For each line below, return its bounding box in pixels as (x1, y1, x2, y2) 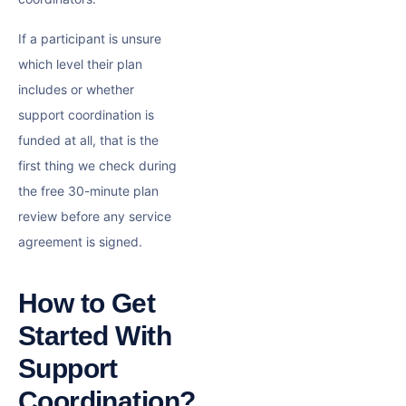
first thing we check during (18, 158, 177, 174)
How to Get (18, 288, 156, 319)
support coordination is (18, 107, 154, 123)
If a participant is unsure (18, 31, 161, 47)
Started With (18, 321, 171, 352)
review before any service (18, 208, 171, 225)
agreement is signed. (18, 234, 142, 250)
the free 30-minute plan (18, 183, 159, 199)
